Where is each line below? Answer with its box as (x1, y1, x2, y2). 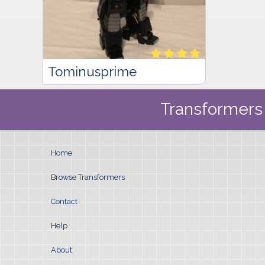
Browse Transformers (50, 172, 125, 182)
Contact (50, 196, 77, 206)
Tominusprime (48, 63, 137, 79)
